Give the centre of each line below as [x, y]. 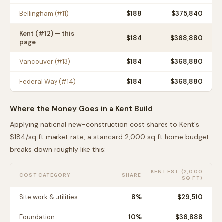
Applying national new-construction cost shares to [95, 124]
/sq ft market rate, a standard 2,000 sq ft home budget [117, 137]
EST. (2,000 [184, 172]
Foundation [37, 217]
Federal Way [38, 82]
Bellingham [36, 14]
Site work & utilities [49, 197]
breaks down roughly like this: [58, 149]
